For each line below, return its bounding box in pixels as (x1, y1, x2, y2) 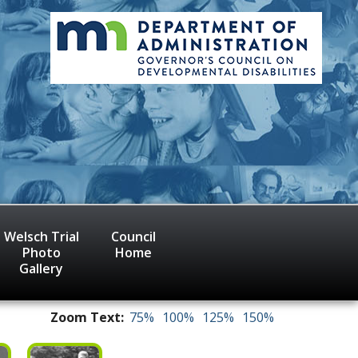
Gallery (19, 259, 63, 277)
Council (110, 227, 156, 245)
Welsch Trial (3, 227, 79, 245)
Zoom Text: (50, 308, 124, 326)
